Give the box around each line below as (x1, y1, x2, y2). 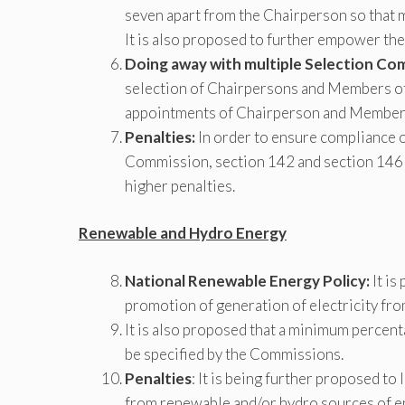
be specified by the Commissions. (125, 344, 344, 363)
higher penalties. (125, 175, 235, 195)
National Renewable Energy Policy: (125, 270, 370, 290)
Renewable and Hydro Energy (79, 223, 287, 243)
